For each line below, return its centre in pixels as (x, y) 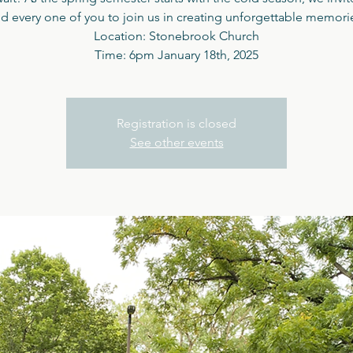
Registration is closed (176, 123)
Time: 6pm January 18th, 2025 (176, 55)
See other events (176, 142)
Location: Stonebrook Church (176, 36)
